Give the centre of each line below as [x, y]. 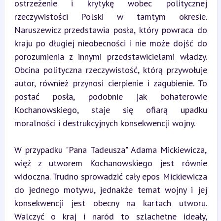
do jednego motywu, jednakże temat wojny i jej [110, 189]
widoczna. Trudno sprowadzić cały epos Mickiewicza [110, 176]
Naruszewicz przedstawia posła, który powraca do [110, 30]
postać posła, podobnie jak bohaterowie [110, 96]
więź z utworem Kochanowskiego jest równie [110, 163]
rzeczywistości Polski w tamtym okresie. [110, 16]
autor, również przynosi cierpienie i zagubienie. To [110, 83]
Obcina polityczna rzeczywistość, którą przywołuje [110, 70]
